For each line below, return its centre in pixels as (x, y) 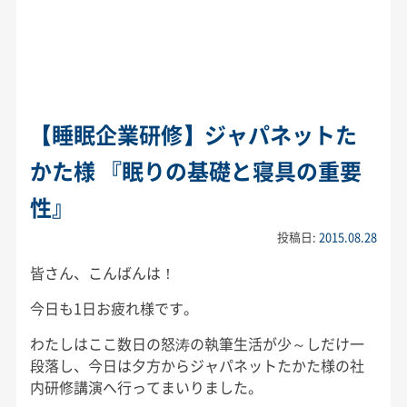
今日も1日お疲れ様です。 (114, 308)
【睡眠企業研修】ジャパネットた (193, 134)
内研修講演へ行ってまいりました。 (146, 387)
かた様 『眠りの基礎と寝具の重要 (195, 170)
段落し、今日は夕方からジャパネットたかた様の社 (197, 365)
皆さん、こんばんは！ (102, 272)
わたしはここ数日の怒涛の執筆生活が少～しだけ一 (197, 343)
